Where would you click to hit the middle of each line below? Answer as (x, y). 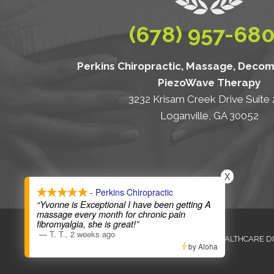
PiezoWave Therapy (209, 82)
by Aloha (202, 246)
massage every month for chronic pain (111, 214)
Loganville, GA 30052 (209, 115)
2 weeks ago (93, 234)
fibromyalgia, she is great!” (88, 224)
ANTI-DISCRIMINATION (159, 239)
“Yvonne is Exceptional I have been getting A (124, 204)
